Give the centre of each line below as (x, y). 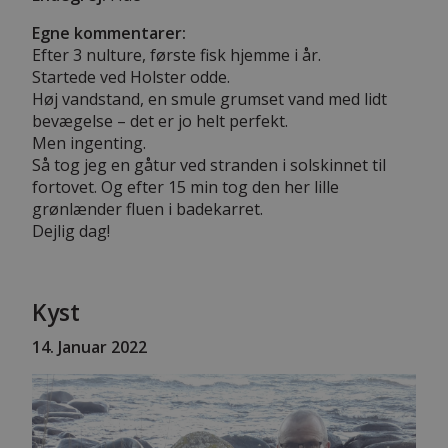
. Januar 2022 (98, 346)
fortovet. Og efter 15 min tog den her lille (185, 186)
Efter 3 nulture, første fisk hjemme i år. (176, 54)
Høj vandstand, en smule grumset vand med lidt (209, 98)
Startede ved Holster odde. (131, 76)
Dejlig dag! (71, 230)
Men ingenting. (89, 142)
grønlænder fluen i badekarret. (147, 208)
